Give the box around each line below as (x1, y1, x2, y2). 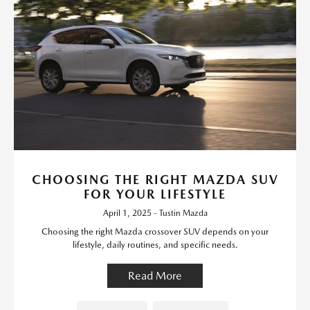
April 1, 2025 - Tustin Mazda (102, 208, 208, 218)
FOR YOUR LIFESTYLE (84, 186, 226, 201)
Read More (128, 268, 182, 282)
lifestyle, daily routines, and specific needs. (72, 239, 238, 250)
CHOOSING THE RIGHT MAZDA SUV (31, 172, 279, 187)
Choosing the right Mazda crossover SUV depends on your (42, 226, 268, 237)
